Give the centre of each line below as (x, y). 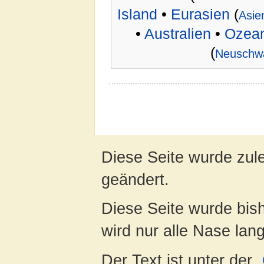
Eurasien (200, 14)
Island (137, 14)
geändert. (135, 180)
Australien (177, 34)
